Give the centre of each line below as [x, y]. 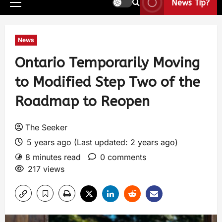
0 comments [123, 157]
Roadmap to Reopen [82, 101]
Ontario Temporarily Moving [107, 63]
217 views [46, 169]
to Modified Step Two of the [108, 82]
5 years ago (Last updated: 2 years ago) [101, 142]
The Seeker [46, 127]
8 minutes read [53, 157]
